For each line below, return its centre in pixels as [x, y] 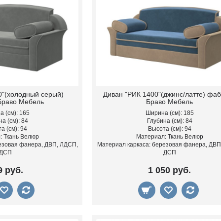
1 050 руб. [170, 170]
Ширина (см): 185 [169, 113]
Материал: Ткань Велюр [169, 137]
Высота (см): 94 [169, 129]
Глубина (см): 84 [169, 121]
